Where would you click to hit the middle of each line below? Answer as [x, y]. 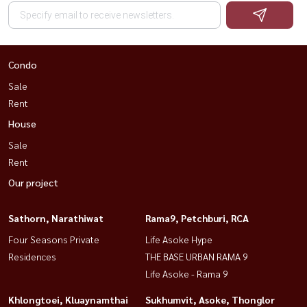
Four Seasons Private [54, 239]
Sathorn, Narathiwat [56, 218]
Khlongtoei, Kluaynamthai [68, 299]
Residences [32, 256]
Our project [33, 182]
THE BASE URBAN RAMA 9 [197, 256]
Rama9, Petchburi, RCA [197, 218]
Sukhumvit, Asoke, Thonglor [210, 299]
